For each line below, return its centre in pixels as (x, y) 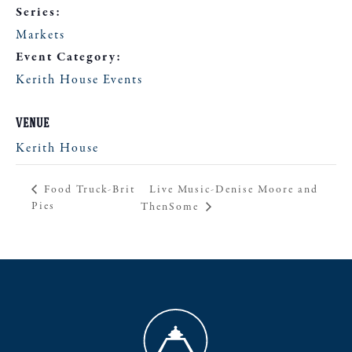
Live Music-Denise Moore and (233, 189)
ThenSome (171, 207)
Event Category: (69, 57)
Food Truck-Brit (88, 189)
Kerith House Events (79, 80)
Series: (38, 13)
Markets (40, 35)
